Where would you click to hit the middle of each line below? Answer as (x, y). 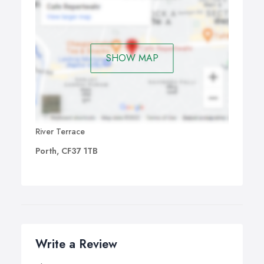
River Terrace (60, 132)
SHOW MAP (132, 58)
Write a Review (76, 245)
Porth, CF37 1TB (67, 151)
